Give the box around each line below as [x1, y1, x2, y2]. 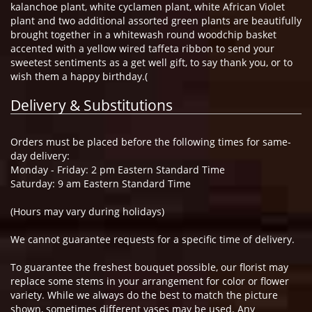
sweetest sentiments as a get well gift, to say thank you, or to [10, 55, 292, 69]
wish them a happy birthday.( [10, 69, 148, 83]
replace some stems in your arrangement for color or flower [10, 274, 289, 288]
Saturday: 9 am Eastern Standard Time [10, 176, 191, 190]
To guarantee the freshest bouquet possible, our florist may [10, 260, 288, 274]
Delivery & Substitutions [10, 95, 173, 115]
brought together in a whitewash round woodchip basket [10, 27, 276, 41]
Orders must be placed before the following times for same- [10, 134, 291, 148]
